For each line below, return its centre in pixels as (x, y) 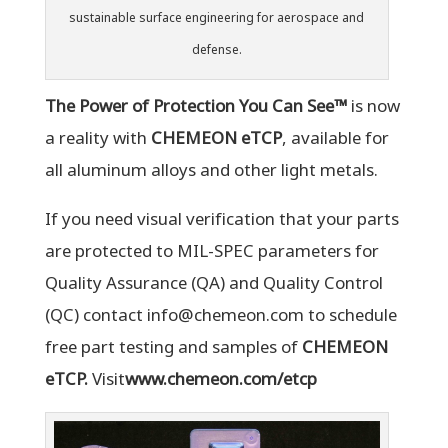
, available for (335, 138)
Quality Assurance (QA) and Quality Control (213, 283)
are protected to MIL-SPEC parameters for (211, 251)
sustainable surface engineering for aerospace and (217, 18)
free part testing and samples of (173, 347)
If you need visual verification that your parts (221, 219)
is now (373, 106)
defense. (216, 50)
